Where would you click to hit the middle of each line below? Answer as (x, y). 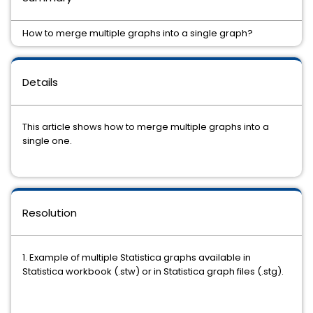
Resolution (50, 213)
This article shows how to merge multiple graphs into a (146, 127)
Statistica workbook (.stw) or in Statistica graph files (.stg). (153, 271)
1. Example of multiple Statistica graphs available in (137, 257)
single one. (47, 141)
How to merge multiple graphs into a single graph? (138, 33)
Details (40, 82)
